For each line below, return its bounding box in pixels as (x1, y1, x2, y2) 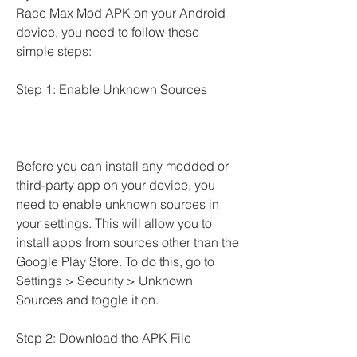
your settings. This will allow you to (16, 215, 212, 231)
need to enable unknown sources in (16, 196, 219, 212)
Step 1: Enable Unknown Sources (16, 81, 207, 97)
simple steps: (16, 43, 92, 59)
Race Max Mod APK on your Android (16, 5, 226, 21)
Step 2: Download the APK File (16, 330, 191, 346)
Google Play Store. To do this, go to (16, 253, 214, 269)
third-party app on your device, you (16, 177, 215, 193)
